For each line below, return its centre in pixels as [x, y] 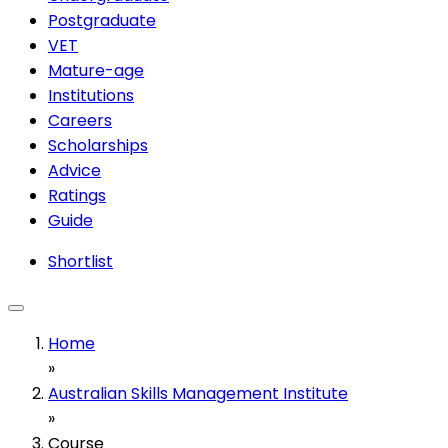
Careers [80, 120]
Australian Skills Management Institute [198, 393]
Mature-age [96, 70]
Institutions [91, 95]
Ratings [77, 195]
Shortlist [80, 261]
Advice [74, 170]
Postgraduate [102, 20]
